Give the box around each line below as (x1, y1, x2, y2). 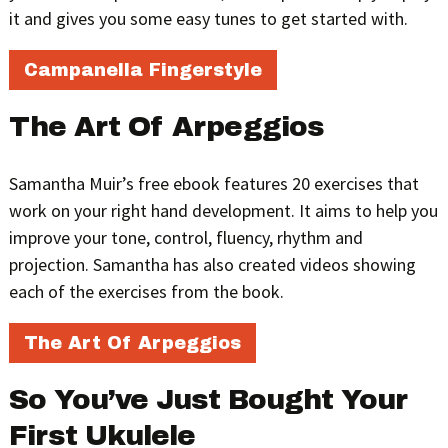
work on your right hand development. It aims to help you (8, 198, 438, 222)
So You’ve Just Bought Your (8, 383, 407, 415)
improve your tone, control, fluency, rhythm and (8, 225, 363, 249)
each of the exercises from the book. (8, 279, 284, 303)
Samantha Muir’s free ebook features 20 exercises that (8, 171, 419, 195)
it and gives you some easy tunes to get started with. (8, 6, 408, 30)
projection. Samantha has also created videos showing (8, 252, 416, 276)
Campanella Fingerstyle (23, 59, 262, 80)
